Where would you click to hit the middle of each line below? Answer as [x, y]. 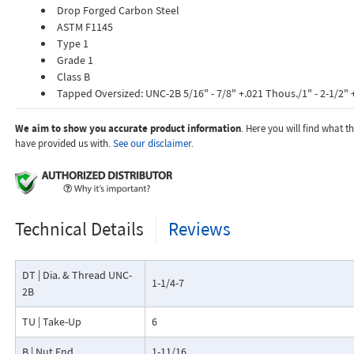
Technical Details [79, 229]
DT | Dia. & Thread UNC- [77, 275]
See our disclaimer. [153, 143]
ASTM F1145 [85, 27]
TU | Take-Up [51, 322]
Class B [73, 77]
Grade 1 [75, 60]
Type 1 [72, 43]
